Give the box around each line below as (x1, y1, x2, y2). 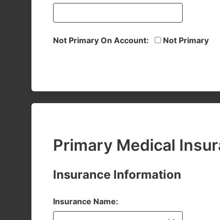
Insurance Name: (53, 196, 118, 206)
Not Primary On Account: (53, 35, 151, 45)
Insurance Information (53, 167, 181, 182)
